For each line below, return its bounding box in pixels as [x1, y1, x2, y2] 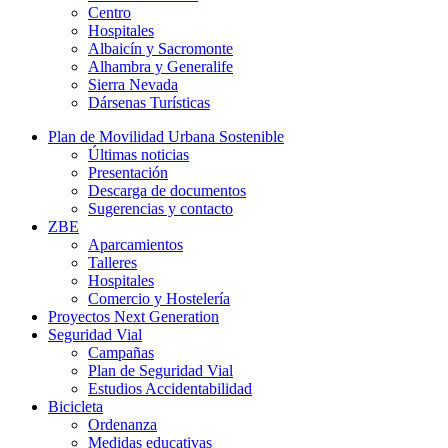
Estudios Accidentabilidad [88, 380, 252, 398]
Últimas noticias [88, 146, 189, 164]
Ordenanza [88, 416, 157, 434]
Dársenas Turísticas [88, 94, 210, 112]
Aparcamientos [88, 236, 183, 254]
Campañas [88, 344, 154, 362]
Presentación [88, 164, 168, 182]
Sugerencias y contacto [88, 200, 233, 218]
